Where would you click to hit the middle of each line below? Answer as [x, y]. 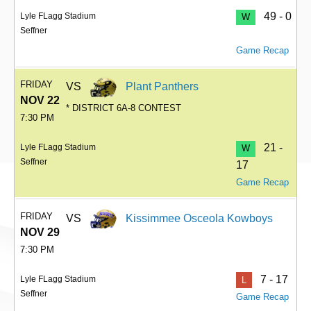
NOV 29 [40, 232]
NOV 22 [40, 101]
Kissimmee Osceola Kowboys [200, 218]
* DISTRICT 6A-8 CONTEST [124, 108]
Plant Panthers [162, 87]
